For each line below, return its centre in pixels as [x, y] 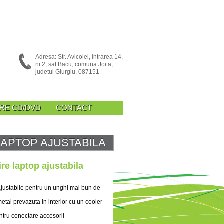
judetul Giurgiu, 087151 [67, 72]
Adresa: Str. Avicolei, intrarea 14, [79, 57]
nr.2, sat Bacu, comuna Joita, [74, 64]
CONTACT [74, 108]
